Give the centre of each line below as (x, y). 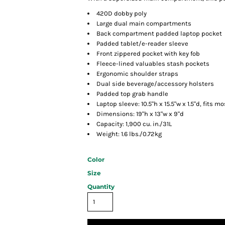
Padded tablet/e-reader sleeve (142, 44)
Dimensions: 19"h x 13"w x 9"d (140, 114)
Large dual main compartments (144, 24)
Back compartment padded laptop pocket (159, 34)
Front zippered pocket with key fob (148, 54)
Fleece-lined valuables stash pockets (153, 64)
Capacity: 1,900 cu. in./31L (134, 124)
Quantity (101, 187)
